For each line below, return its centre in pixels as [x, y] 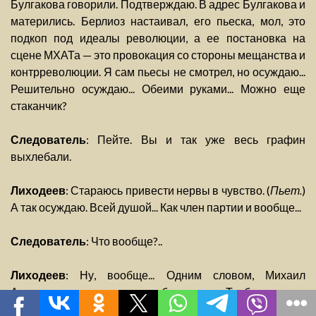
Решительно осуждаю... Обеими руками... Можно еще [158, 89]
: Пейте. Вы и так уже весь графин [196, 140]
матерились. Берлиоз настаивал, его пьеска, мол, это [158, 21]
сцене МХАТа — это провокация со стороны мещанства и [158, 55]
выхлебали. [41, 157]
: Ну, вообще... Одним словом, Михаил [186, 275]
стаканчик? [39, 106]
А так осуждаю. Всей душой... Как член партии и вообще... [156, 207]
